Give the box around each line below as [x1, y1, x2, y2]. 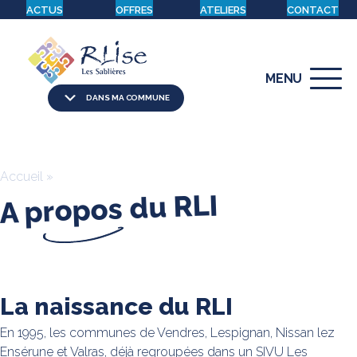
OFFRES [115, 4, 153, 16]
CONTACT [286, 4, 339, 16]
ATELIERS [200, 4, 246, 16]
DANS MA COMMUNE [86, 92, 170, 102]
